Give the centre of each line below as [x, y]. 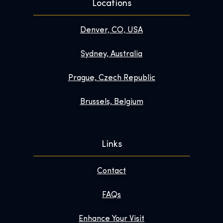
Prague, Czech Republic [111, 78]
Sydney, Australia [111, 55]
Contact [111, 171]
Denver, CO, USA [111, 31]
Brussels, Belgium [111, 102]
